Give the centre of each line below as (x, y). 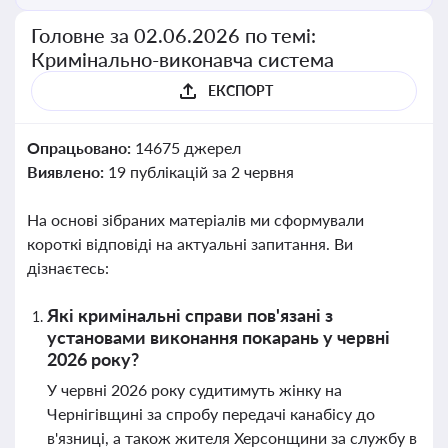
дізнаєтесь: (68, 267)
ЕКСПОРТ (240, 90)
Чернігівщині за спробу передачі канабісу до (211, 413)
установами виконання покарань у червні (218, 337)
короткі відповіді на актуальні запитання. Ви (190, 243)
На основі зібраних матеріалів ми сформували (195, 219)
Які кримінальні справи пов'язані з (190, 315)
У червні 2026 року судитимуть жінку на (194, 389)
